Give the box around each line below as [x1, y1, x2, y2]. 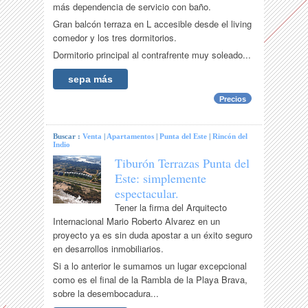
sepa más [68, 74, 113, 85]
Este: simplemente [115, 170, 207, 187]
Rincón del [212, 132, 248, 141]
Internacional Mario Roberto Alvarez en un [53, 214, 221, 228]
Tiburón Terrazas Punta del [115, 155, 250, 172]
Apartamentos [107, 132, 155, 141]
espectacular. [115, 185, 179, 202]
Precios [219, 95, 246, 104]
